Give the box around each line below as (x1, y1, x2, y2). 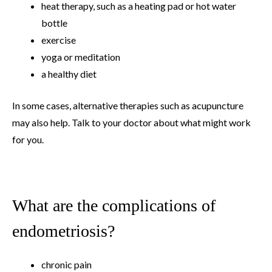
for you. (12, 133, 44, 145)
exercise (41, 33, 76, 46)
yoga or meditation (41, 50, 120, 63)
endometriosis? (12, 221, 115, 240)
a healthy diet (41, 67, 97, 80)
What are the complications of (12, 195, 216, 215)
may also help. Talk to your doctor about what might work (12, 116, 251, 128)
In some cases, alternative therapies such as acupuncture (12, 99, 243, 111)
